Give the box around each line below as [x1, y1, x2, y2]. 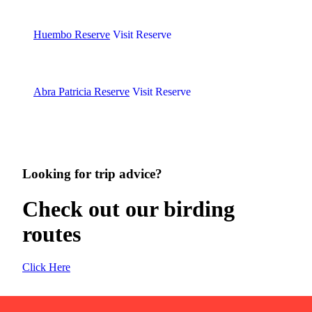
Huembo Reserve [33, 28, 110, 40]
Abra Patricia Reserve [33, 85, 130, 97]
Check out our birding [22, 196, 235, 221]
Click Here [22, 261, 70, 274]
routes [22, 221, 81, 247]
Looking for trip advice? [22, 166, 162, 182]
